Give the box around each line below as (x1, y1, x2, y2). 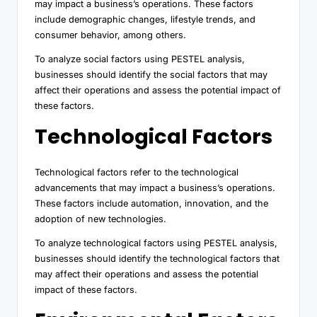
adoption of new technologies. (35, 213, 166, 224)
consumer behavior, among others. (35, 29, 186, 40)
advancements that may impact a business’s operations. (35, 182, 275, 193)
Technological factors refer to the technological (35, 166, 238, 178)
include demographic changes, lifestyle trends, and (35, 13, 255, 25)
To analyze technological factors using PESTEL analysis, (35, 237, 277, 248)
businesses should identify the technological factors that (35, 253, 279, 264)
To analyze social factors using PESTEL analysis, (35, 53, 245, 64)
